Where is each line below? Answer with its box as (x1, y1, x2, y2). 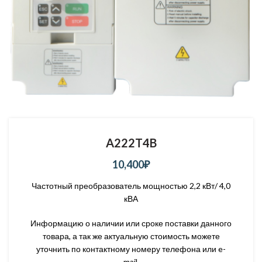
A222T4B (105, 135, 157, 150)
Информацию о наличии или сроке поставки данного (30, 218, 232, 228)
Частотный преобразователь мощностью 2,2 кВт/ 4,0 (32, 180, 230, 191)
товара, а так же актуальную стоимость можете (42, 230, 220, 241)
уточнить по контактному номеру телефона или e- (36, 243, 226, 254)
